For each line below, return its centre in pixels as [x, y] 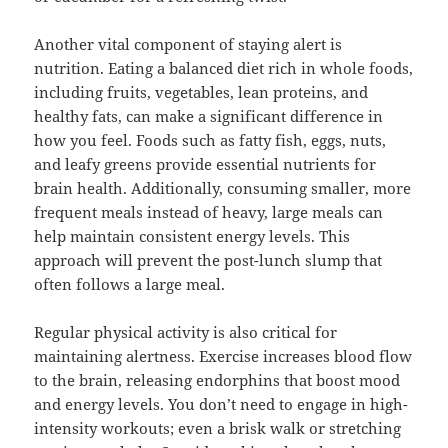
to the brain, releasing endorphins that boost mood [217, 380]
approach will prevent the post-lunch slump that [208, 260]
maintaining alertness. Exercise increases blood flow [223, 356]
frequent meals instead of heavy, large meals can [209, 212]
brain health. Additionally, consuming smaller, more [223, 188]
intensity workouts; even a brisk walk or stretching [218, 428]
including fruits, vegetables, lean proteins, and [201, 92]
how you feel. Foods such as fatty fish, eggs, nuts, [210, 140]
